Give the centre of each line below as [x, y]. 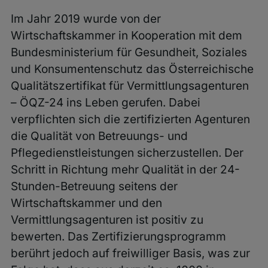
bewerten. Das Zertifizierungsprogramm [118, 237]
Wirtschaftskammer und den [86, 203]
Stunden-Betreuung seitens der [94, 186]
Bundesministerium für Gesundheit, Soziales [129, 52]
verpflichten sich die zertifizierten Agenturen [130, 119]
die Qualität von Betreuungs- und [99, 136]
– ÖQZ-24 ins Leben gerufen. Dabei [105, 103]
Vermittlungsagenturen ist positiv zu [107, 220]
